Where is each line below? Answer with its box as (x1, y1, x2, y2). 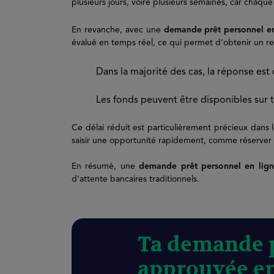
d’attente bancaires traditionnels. (72, 175, 199, 183)
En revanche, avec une (72, 26, 164, 34)
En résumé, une (72, 162, 139, 171)
